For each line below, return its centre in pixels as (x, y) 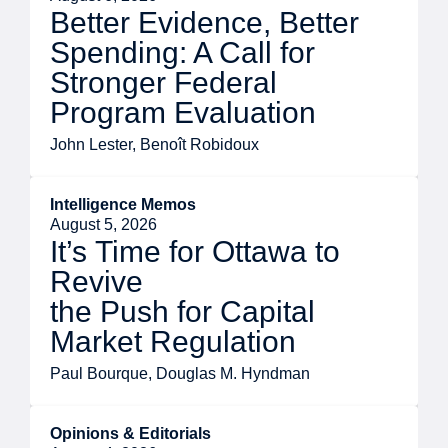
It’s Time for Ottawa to (195, 252)
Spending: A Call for (182, 53)
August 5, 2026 (103, 225)
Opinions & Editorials (130, 434)
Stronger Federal (163, 83)
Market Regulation (173, 342)
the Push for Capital (182, 312)
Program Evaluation (183, 113)
